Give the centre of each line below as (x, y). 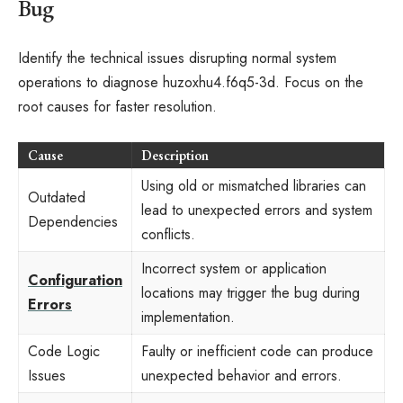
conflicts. (168, 234)
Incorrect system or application (234, 268)
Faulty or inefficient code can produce (257, 351)
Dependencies (73, 221)
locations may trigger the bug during (251, 292)
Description (175, 155)
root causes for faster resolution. (117, 107)
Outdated (57, 197)
